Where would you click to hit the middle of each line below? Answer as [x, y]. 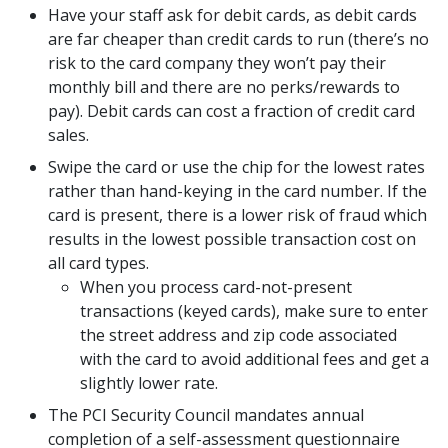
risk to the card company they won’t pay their [217, 63]
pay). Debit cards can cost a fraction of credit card [231, 111]
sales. [68, 135]
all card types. [98, 263]
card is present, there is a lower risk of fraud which [237, 215]
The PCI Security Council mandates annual [206, 415]
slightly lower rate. [149, 383]
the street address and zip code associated [238, 335]
